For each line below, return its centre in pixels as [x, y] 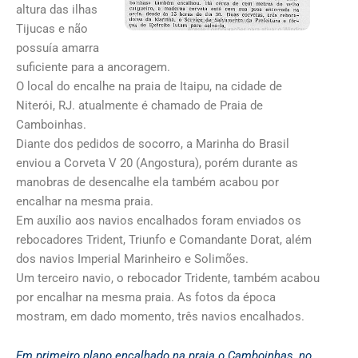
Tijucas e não [52, 28]
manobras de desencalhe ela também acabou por [147, 182]
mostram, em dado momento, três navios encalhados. [160, 316]
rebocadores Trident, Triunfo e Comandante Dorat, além [164, 239]
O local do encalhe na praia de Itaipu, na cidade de [149, 86]
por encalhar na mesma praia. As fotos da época [146, 297]
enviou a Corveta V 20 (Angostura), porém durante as [157, 163]
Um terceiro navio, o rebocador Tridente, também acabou [168, 278]
